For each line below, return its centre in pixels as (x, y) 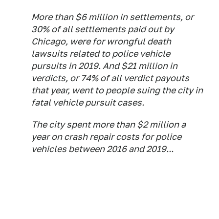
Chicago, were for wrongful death (101, 42)
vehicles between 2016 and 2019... (102, 149)
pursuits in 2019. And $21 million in (104, 66)
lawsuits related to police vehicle (101, 54)
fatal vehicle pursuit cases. (88, 103)
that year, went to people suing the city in (117, 90)
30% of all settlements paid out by (103, 29)
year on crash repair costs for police (106, 137)
